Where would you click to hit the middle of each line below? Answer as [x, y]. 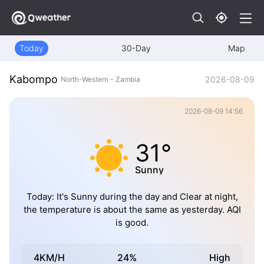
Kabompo [34, 80]
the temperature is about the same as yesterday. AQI [132, 210]
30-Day [136, 48]
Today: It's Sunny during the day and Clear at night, [132, 197]
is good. [132, 223]
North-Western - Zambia [100, 79]
